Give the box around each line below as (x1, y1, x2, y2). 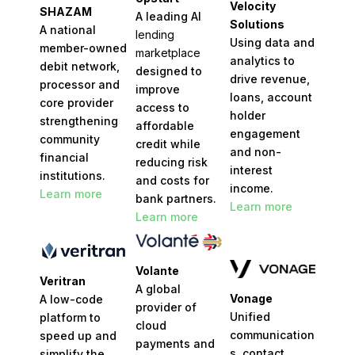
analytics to (229, 54, 295, 68)
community (39, 132, 100, 147)
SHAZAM (39, 5, 92, 19)
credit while (135, 136, 200, 151)
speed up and (39, 329, 116, 343)
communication (229, 328, 315, 342)
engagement (229, 127, 300, 141)
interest (229, 163, 273, 177)
